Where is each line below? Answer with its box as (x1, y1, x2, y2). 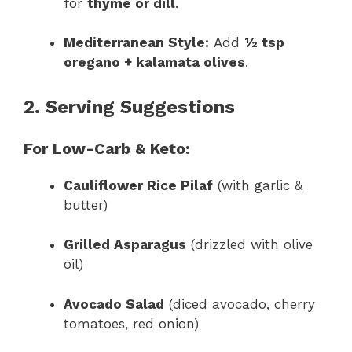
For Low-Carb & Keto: (24, 138, 189, 158)
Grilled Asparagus (64, 236, 186, 253)
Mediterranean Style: (64, 35, 209, 51)
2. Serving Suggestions (24, 95, 235, 118)
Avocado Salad (64, 295, 164, 312)
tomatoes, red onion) (64, 315, 199, 332)
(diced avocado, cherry (164, 295, 315, 312)
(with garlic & (213, 177, 302, 193)
